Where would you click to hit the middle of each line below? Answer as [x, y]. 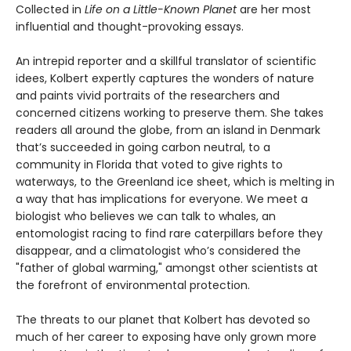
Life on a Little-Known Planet [161, 10]
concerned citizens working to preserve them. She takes [170, 113]
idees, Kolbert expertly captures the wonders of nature [165, 79]
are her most [274, 10]
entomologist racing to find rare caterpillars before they [169, 234]
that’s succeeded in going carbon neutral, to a [143, 148]
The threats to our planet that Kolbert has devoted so [163, 320]
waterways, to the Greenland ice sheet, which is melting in [175, 182]
